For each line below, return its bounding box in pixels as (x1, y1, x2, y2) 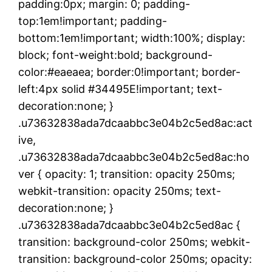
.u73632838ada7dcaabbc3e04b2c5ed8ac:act (18, 116, 253, 129)
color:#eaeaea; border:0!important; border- (18, 65, 240, 78)
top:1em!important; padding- (18, 14, 167, 27)
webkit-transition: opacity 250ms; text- (18, 184, 221, 197)
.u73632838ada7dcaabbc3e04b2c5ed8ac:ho (18, 150, 250, 163)
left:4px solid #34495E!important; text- (18, 82, 222, 95)
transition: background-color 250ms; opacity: (18, 252, 252, 265)
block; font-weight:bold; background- (18, 48, 212, 61)
